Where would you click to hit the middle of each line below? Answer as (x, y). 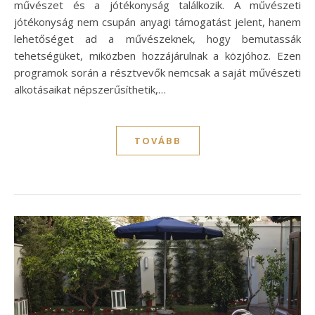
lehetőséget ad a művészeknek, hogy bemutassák (157, 38)
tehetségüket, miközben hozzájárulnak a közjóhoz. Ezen (157, 55)
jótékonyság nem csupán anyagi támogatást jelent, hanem (157, 21)
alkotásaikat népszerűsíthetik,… (90, 89)
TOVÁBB (157, 140)
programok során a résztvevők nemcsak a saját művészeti (157, 72)
